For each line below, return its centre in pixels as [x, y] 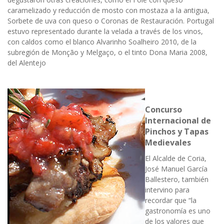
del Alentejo [27, 63]
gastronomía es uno [178, 211]
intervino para [167, 190]
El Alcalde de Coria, [176, 158]
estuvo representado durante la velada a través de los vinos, [105, 31]
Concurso [163, 110]
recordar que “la [171, 200]
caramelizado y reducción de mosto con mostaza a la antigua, [108, 10]
